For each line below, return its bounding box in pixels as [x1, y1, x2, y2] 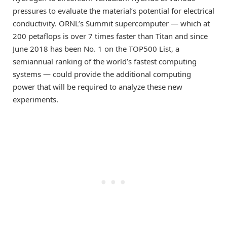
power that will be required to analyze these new [13, 82, 182, 92]
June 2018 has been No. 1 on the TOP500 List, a [13, 44, 179, 54]
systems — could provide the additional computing [13, 69, 191, 80]
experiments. [13, 94, 58, 105]
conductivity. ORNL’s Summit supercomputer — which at [13, 18, 210, 29]
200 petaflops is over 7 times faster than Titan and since [13, 31, 208, 42]
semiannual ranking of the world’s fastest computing [13, 56, 197, 67]
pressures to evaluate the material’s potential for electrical [13, 6, 214, 16]
